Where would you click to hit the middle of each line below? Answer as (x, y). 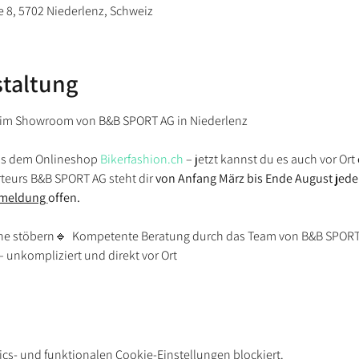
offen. (65, 198)
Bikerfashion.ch (141, 159)
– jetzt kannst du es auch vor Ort (270, 159)
